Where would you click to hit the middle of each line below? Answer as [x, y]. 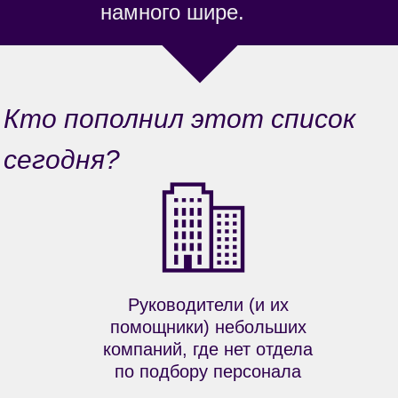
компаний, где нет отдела [208, 349]
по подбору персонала [208, 371]
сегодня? [62, 159]
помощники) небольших [208, 327]
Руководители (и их [208, 305]
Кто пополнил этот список [179, 119]
